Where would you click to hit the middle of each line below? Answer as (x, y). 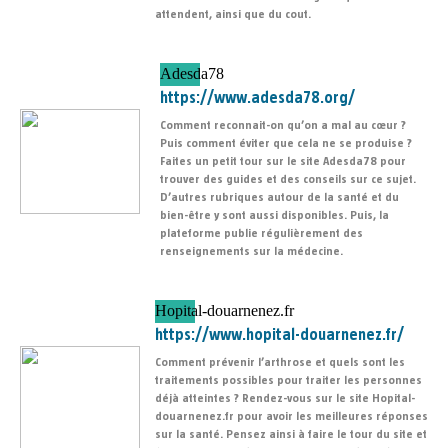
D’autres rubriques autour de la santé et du (279, 197)
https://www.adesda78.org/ (257, 98)
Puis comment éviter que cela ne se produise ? (286, 143)
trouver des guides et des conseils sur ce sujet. (288, 179)
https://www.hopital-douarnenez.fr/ (279, 335)
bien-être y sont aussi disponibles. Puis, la (274, 215)
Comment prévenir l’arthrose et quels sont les (280, 362)
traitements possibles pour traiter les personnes (288, 380)
